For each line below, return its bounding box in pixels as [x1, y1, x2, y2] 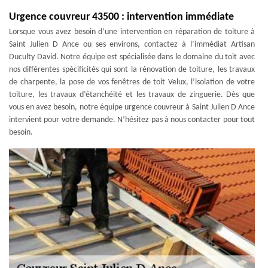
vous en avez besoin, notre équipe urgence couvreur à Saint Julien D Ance [9, 102, 255, 112]
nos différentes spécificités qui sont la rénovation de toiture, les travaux [9, 65, 255, 74]
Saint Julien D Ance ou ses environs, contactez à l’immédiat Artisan [9, 39, 255, 49]
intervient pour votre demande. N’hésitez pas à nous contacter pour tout [9, 115, 255, 124]
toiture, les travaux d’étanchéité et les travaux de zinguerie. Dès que [9, 90, 255, 99]
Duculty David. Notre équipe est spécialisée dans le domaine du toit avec [9, 52, 255, 62]
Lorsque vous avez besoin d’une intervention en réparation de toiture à [9, 27, 255, 36]
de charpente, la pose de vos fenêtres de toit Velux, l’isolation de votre [9, 77, 255, 87]
